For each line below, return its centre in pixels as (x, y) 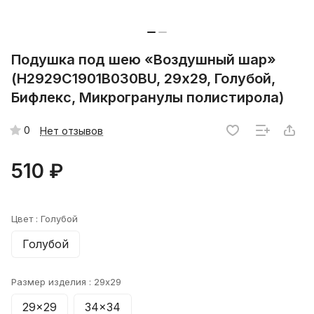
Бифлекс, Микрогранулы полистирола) (148, 98)
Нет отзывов (71, 130)
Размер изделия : (53, 282)
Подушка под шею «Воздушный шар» (144, 60)
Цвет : (26, 219)
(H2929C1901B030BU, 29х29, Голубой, (143, 79)
